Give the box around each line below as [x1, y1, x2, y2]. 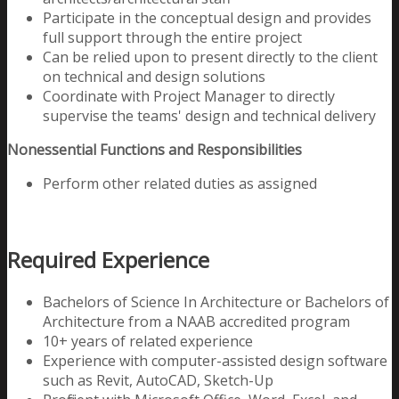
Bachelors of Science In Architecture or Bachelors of [43, 291, 389, 312]
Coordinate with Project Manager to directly [43, 85, 335, 106]
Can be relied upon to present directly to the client [43, 46, 378, 67]
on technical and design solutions [43, 66, 265, 86]
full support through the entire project [43, 27, 302, 47]
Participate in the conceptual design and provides [43, 7, 371, 28]
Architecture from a [43, 311, 176, 331]
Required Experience [7, 244, 209, 274]
